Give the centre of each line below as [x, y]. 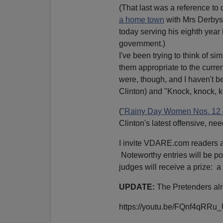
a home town [141, 20]
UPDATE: [137, 187]
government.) [142, 44]
